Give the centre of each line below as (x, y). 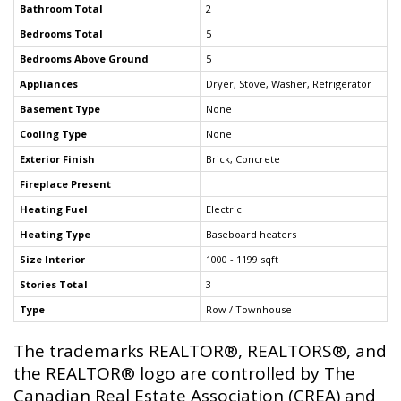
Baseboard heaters (251, 234)
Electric (224, 209)
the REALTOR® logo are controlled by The (184, 373)
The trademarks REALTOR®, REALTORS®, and (200, 350)
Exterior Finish (57, 158)
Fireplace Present (65, 183)
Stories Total (54, 284)
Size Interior (52, 259)
